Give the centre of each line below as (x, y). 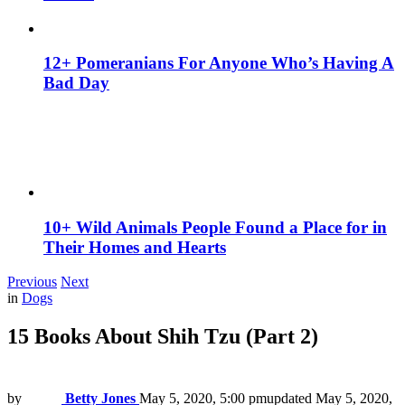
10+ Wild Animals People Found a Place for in (215, 227)
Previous (32, 282)
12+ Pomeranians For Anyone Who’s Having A (219, 63)
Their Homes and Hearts (135, 247)
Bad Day (76, 83)
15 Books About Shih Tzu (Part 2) (163, 337)
